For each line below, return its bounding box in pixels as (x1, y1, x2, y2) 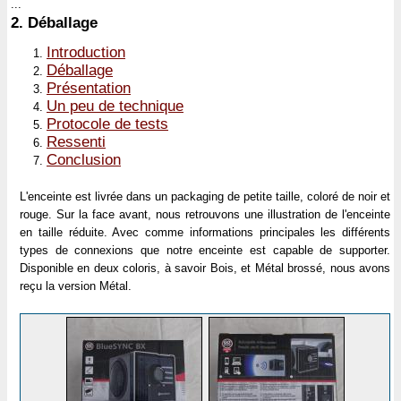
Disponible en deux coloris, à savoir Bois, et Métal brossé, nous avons (20, 260, 390, 275)
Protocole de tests (47, 115, 168, 133)
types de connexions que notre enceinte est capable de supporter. (20, 243, 390, 257)
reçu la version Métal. (20, 278, 132, 293)
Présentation (47, 79, 131, 98)
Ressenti (47, 132, 106, 151)
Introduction (47, 43, 125, 62)
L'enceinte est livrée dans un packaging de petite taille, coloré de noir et (20, 189, 390, 203)
